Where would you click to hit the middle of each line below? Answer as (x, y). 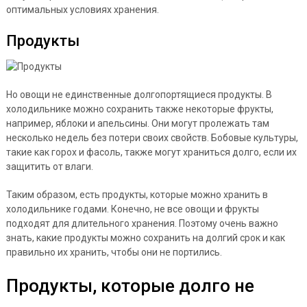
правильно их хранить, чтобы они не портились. (114, 252)
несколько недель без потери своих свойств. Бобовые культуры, (152, 137)
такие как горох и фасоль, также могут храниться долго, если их (151, 152)
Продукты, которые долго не (130, 285)
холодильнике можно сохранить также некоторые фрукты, (139, 109)
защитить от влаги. (49, 166)
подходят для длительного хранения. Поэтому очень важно (142, 223)
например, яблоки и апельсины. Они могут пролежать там (137, 123)
